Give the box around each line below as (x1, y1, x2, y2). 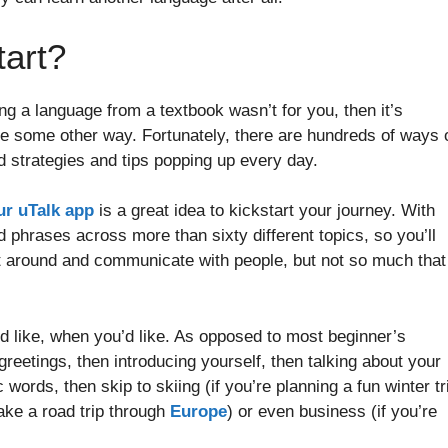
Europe (170, 401, 227, 421)
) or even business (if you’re (227, 401, 437, 421)
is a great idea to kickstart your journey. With (94, 201, 435, 221)
